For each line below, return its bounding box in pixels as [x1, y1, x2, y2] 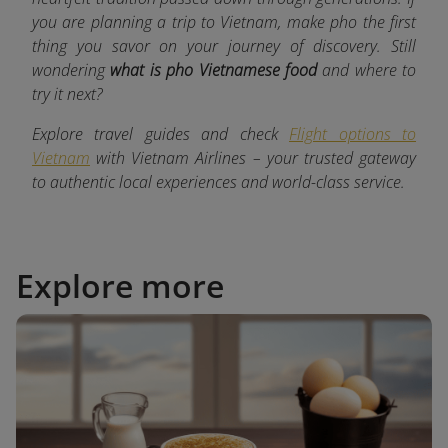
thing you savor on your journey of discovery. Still [32, 34, 416, 57]
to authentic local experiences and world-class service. [32, 170, 405, 193]
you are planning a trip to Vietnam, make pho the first [32, 10, 416, 33]
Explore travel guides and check [32, 122, 290, 145]
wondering [32, 58, 111, 81]
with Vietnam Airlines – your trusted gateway [90, 146, 416, 169]
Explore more [16, 263, 224, 307]
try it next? [32, 82, 103, 105]
